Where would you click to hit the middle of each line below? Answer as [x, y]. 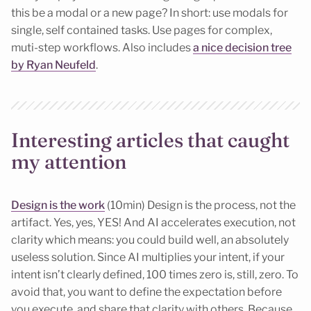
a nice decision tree [242, 47]
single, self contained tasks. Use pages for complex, [142, 30]
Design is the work [58, 205]
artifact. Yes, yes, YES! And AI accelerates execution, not [153, 223]
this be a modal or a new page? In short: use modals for [150, 12]
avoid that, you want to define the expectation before [146, 292]
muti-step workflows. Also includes [102, 47]
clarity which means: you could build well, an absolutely [150, 240]
